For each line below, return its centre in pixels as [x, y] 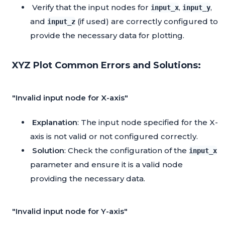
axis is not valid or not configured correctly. [114, 137]
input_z [61, 22]
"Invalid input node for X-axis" [70, 98]
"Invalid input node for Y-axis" [70, 211]
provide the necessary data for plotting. [107, 36]
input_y [196, 8]
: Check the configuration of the [127, 151]
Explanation [55, 123]
